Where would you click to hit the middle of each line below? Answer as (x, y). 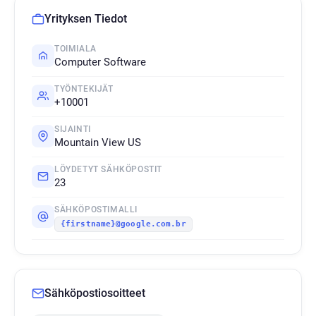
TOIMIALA (75, 49)
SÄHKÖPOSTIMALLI (96, 209)
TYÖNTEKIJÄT (84, 89)
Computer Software (100, 62)
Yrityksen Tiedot (86, 19)
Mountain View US (98, 142)
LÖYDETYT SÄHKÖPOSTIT (108, 169)
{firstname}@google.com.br (123, 224)
